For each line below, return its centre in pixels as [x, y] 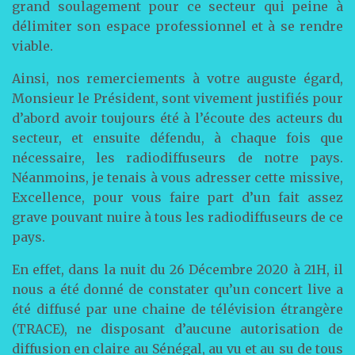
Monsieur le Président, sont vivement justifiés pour [177, 98]
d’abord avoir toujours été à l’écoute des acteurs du [177, 118]
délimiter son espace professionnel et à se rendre [177, 26]
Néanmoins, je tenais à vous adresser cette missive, [177, 177]
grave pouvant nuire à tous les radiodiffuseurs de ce [177, 217]
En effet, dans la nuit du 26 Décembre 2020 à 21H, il [177, 269]
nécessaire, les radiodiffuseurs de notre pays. [177, 158]
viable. [32, 46]
